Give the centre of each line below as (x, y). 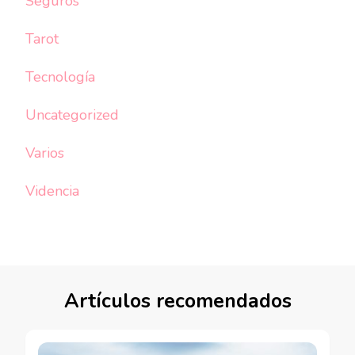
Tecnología (60, 76)
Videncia (52, 191)
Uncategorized (72, 115)
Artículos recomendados (177, 301)
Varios (45, 153)
